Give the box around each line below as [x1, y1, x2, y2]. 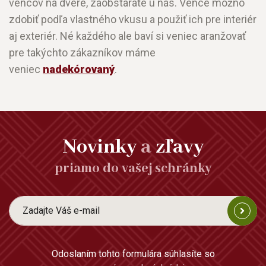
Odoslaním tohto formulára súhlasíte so [51, 248, 215, 260]
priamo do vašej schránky [55, 160, 211, 178]
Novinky [62, 135, 137, 160]
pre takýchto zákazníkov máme [9, 46, 156, 59]
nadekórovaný [43, 63, 115, 76]
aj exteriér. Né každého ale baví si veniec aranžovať [9, 30, 246, 43]
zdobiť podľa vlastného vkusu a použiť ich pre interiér [9, 13, 256, 26]
